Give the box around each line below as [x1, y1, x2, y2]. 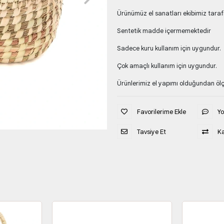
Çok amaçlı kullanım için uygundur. [116, 61, 217, 70]
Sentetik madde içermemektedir [116, 26, 211, 35]
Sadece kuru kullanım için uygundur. [116, 44, 221, 52]
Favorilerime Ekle [136, 107, 186, 116]
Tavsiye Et [136, 127, 166, 136]
